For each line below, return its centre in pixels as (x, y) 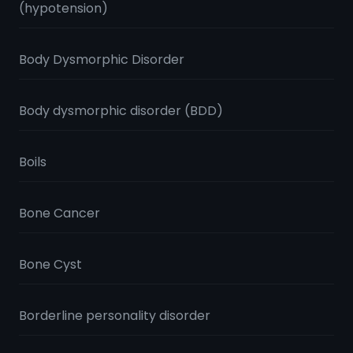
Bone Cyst (50, 264)
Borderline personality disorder (115, 316)
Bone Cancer (59, 213)
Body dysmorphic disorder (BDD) (121, 111)
